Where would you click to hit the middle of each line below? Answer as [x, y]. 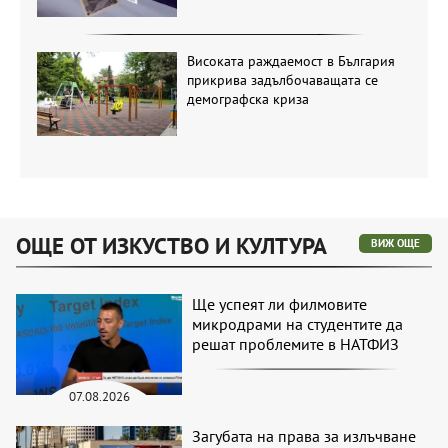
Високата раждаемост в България [290, 60]
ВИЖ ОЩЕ [395, 243]
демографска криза [247, 98]
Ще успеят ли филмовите [280, 304]
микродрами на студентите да [298, 324]
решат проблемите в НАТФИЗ [296, 344]
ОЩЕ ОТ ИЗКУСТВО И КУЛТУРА [171, 246]
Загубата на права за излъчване [304, 435]
